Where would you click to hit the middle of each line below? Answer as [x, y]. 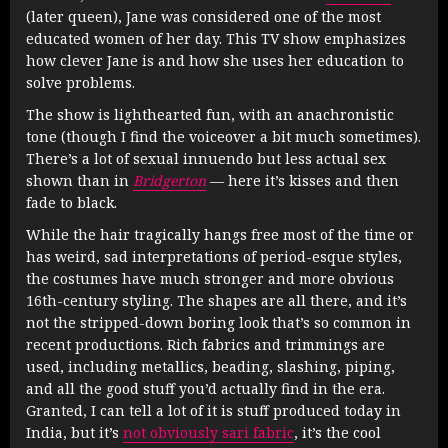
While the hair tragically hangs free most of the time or [220, 235]
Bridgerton [169, 181]
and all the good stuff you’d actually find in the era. [205, 389]
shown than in [79, 181]
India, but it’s [74, 433]
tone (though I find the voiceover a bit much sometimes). [223, 137]
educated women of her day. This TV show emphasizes [216, 39]
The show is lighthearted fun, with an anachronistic [210, 115]
